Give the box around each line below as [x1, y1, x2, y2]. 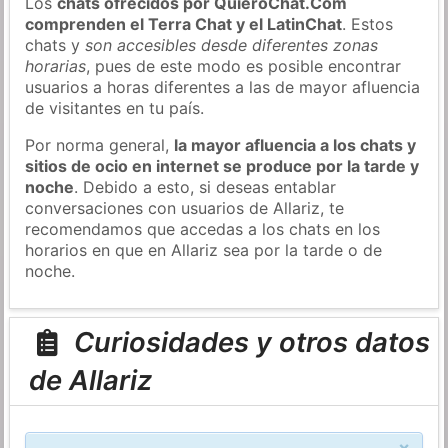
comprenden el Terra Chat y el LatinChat [25, 13, 343, 34]
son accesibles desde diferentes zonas [85, 34, 379, 55]
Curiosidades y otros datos [66, 325, 430, 360]
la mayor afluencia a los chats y [174, 134, 417, 155]
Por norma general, [25, 134, 175, 155]
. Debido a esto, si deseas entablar [74, 176, 337, 197]
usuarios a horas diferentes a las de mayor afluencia [25, 76, 421, 97]
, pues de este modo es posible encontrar [86, 55, 402, 76]
